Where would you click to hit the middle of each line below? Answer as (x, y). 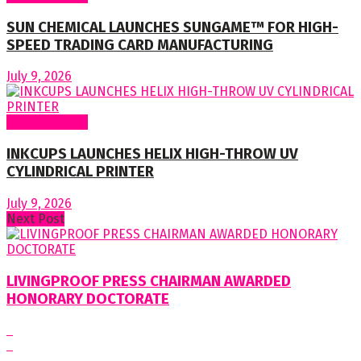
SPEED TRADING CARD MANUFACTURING (140, 45)
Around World (47, 122)
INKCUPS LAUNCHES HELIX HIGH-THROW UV (152, 154)
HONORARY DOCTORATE (88, 299)
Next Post (35, 218)
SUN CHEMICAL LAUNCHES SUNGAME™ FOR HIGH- (172, 27)
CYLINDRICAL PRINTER (80, 172)
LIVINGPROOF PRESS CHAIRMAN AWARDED (149, 281)
